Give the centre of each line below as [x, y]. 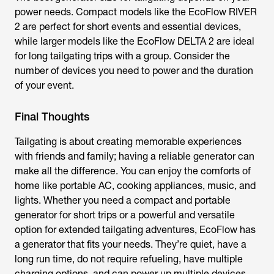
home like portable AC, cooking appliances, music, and [135, 186]
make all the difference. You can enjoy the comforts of [133, 171]
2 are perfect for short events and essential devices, [128, 27]
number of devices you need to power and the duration [134, 71]
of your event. [44, 85]
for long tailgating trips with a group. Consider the [122, 56]
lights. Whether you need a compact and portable [123, 200]
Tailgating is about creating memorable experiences [128, 142]
